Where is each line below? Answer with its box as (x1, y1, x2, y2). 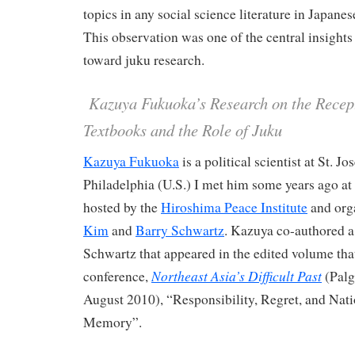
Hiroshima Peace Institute (161, 197, 307, 216)
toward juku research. (83, 50, 204, 69)
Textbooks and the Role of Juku (83, 119, 282, 142)
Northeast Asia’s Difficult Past (151, 265, 322, 285)
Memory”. (83, 312, 142, 331)
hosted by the (83, 197, 161, 216)
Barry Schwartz (136, 220, 224, 239)
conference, (83, 266, 151, 285)
